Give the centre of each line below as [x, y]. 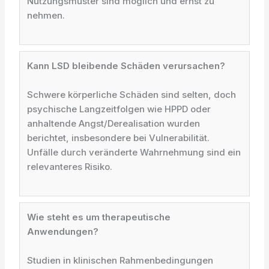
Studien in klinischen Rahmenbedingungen [120, 260]
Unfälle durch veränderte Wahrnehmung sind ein [134, 152]
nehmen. [46, 15]
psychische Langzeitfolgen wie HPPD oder [119, 109]
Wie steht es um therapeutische [99, 217]
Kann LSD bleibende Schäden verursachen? [126, 66]
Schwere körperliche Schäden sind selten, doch [132, 95]
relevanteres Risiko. [70, 167]
